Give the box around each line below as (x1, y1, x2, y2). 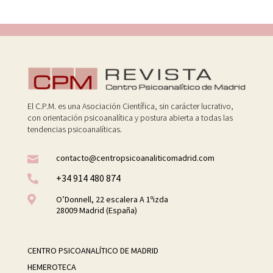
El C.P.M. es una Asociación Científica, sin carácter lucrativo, (27, 101, 233, 112)
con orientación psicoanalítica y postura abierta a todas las (27, 112, 233, 124)
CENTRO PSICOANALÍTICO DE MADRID (27, 245, 158, 257)
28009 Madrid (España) (55, 205, 137, 216)
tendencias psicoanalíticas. (27, 124, 122, 135)
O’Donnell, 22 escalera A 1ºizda (55, 194, 168, 205)
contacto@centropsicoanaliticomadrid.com (55, 152, 214, 164)
